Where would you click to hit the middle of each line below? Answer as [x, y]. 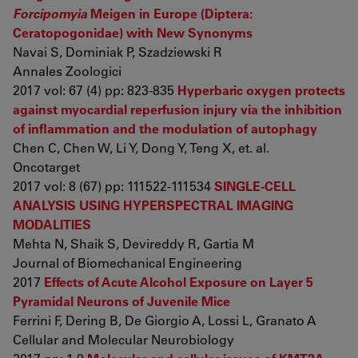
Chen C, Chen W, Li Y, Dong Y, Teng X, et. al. [141, 147]
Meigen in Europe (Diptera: [170, 13]
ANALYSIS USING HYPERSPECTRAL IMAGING [153, 205]
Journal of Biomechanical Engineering [127, 263]
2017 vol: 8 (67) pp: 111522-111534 [113, 186]
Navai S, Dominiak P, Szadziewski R [117, 52]
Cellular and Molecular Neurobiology [123, 339]
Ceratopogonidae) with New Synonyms [133, 32]
